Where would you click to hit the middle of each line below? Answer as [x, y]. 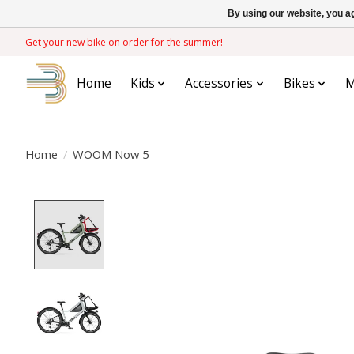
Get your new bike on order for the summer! [124, 42]
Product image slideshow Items [215, 209]
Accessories [219, 84]
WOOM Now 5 [110, 154]
